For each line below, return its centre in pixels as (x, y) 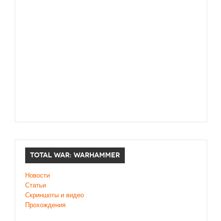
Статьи (36, 185)
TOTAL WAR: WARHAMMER (75, 155)
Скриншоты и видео (55, 195)
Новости (37, 176)
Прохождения (45, 205)
